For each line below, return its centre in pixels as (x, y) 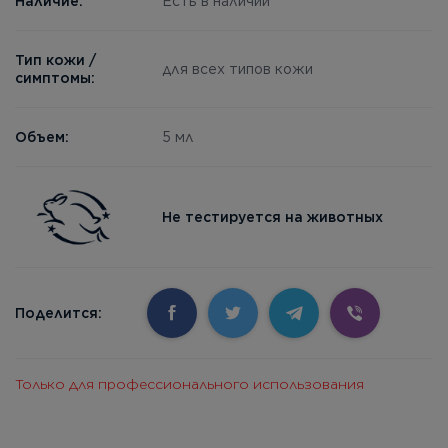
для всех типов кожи (238, 69)
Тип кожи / (55, 60)
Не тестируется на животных (273, 217)
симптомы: (55, 78)
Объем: (42, 137)
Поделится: (58, 313)
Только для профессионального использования (189, 384)
